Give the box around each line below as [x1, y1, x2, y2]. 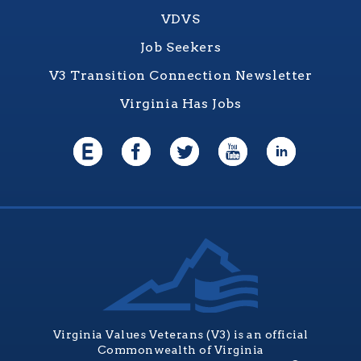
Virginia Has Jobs [119, 96, 242, 112]
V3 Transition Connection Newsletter [48, 68, 313, 84]
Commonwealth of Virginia [97, 343, 264, 357]
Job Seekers [139, 39, 222, 56]
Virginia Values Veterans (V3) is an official [52, 328, 309, 342]
